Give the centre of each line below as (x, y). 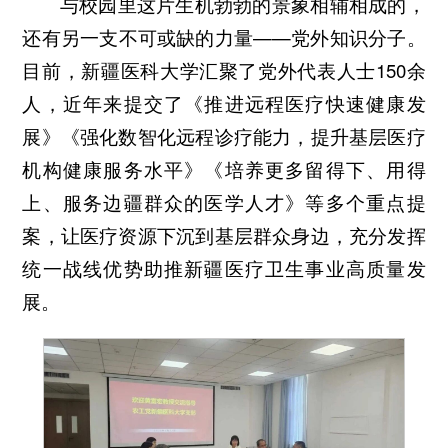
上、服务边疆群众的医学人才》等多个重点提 (224, 201)
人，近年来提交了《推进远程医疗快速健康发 (224, 102)
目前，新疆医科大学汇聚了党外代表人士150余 (224, 69)
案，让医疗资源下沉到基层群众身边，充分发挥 (224, 234)
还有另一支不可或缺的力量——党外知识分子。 (224, 36)
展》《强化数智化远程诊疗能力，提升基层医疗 (224, 135)
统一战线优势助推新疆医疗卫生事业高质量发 (224, 267)
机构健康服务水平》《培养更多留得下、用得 (224, 168)
